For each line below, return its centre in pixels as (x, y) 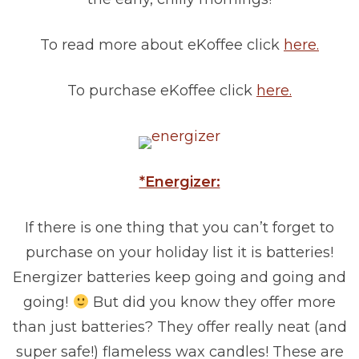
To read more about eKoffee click (162, 45)
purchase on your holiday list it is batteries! (179, 253)
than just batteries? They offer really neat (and (179, 327)
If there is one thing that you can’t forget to (179, 228)
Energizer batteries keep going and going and (179, 278)
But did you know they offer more (212, 303)
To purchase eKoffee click (162, 91)
